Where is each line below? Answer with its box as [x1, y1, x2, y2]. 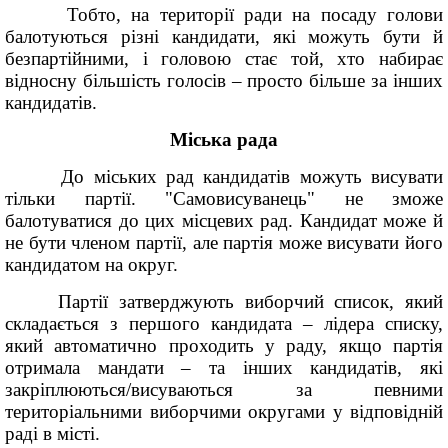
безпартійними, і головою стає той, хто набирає [5, 48, 443, 69]
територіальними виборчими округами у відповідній [5, 401, 443, 422]
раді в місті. [5, 423, 100, 444]
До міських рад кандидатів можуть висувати [5, 166, 443, 187]
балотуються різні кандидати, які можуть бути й [5, 26, 443, 47]
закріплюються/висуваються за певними [5, 379, 443, 400]
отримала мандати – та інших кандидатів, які [5, 357, 443, 378]
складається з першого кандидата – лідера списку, [5, 313, 443, 334]
